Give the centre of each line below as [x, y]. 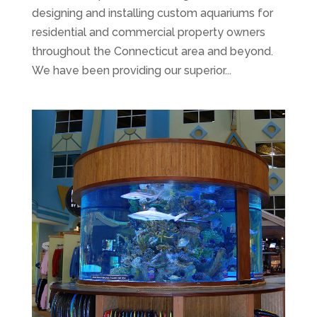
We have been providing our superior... [131, 70]
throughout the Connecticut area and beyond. [152, 51]
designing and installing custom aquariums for [152, 13]
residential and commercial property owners [148, 32]
